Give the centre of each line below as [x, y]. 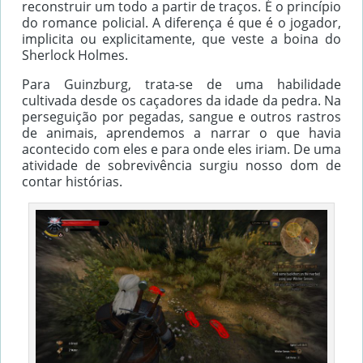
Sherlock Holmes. [75, 55]
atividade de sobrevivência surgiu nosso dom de [181, 165]
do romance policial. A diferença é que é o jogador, [181, 23]
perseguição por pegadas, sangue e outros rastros [181, 117]
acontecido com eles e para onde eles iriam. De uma [181, 149]
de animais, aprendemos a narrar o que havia [181, 133]
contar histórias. [72, 181]
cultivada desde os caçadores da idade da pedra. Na [181, 100]
